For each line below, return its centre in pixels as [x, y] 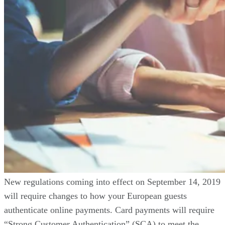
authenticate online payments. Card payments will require [109, 210]
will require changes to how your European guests [95, 196]
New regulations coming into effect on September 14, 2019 [112, 182]
